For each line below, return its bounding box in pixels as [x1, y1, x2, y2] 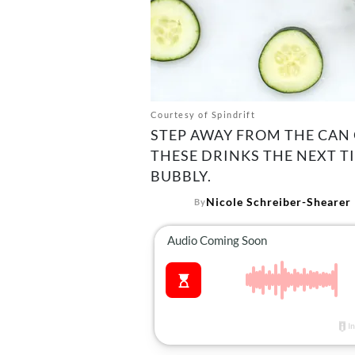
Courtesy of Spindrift [150, 109, 255, 120]
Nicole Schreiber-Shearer [205, 195, 351, 208]
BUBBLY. [150, 167, 212, 185]
